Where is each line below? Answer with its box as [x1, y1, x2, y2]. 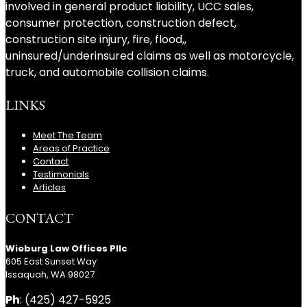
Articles [33, 180, 66, 194]
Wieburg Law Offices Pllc [5, 241, 127, 255]
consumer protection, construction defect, [5, 14, 236, 31]
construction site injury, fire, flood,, [5, 31, 186, 47]
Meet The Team [33, 128, 102, 142]
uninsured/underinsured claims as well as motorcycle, [5, 47, 294, 64]
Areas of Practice [33, 141, 110, 155]
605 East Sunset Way [5, 254, 97, 268]
